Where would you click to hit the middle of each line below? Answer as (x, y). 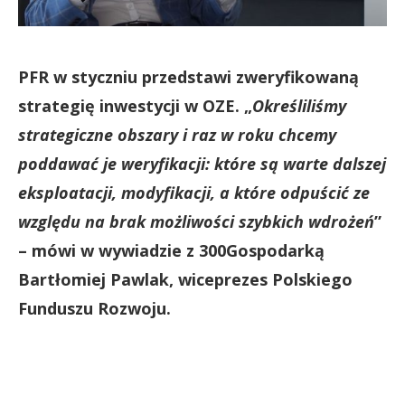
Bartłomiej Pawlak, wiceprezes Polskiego (185, 279)
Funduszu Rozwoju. (94, 308)
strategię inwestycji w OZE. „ (135, 105)
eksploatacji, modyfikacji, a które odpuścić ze (194, 192)
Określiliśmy (299, 105)
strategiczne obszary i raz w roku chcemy (177, 134)
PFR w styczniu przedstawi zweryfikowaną (188, 76)
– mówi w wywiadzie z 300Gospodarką (171, 250)
